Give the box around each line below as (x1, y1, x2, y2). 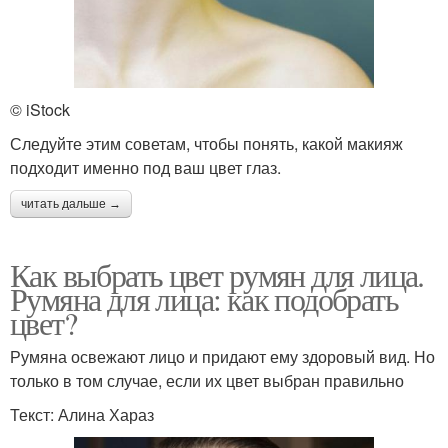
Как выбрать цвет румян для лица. (10, 253, 424, 297)
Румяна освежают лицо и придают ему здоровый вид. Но (10, 345, 435, 369)
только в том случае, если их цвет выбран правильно (10, 369, 404, 393)
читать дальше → (21, 197, 121, 212)
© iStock (10, 98, 70, 122)
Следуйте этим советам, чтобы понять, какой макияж (10, 132, 403, 156)
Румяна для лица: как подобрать (10, 277, 398, 321)
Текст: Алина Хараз (10, 403, 154, 427)
